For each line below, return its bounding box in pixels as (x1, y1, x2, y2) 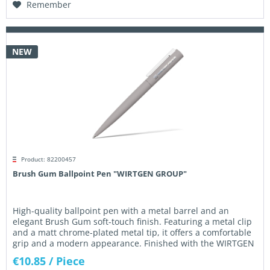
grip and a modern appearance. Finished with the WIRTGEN (13, 237, 255, 250)
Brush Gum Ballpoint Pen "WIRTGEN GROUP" (13, 168, 187, 180)
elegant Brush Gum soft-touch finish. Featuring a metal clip (13, 216, 253, 228)
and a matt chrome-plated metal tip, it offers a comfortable (13, 227, 252, 239)
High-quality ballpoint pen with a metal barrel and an (13, 205, 230, 217)
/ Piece (49, 254, 86, 269)
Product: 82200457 (21, 155, 77, 164)
